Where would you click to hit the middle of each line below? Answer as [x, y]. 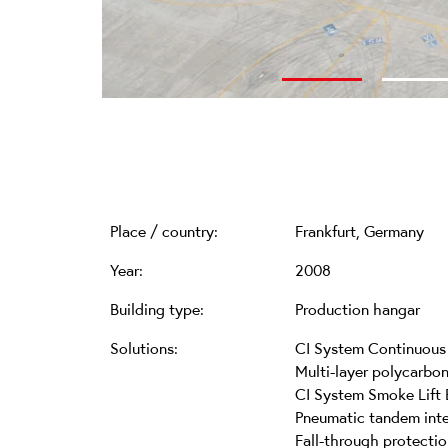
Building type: [157, 310]
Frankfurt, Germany [359, 232]
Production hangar [357, 310]
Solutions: [144, 349]
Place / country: [164, 232]
